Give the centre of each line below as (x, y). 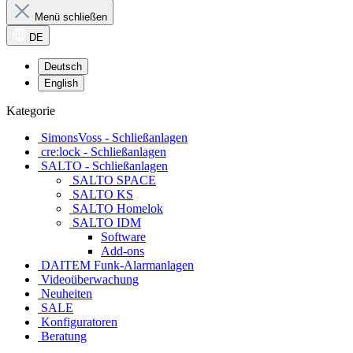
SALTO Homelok (116, 209)
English (61, 84)
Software (123, 237)
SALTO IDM (105, 223)
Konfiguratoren (78, 322)
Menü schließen (71, 17)
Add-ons (123, 251)
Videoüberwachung (88, 280)
